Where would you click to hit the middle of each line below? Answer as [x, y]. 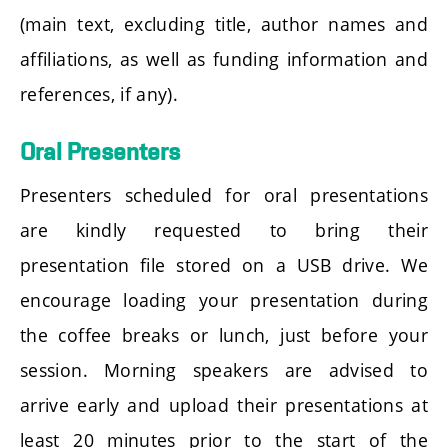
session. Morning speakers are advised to [224, 369]
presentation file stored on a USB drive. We [224, 264]
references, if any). [99, 93]
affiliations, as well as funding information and [224, 58]
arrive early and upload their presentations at [224, 404]
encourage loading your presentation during [224, 299]
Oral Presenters [100, 151]
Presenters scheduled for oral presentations [224, 194]
